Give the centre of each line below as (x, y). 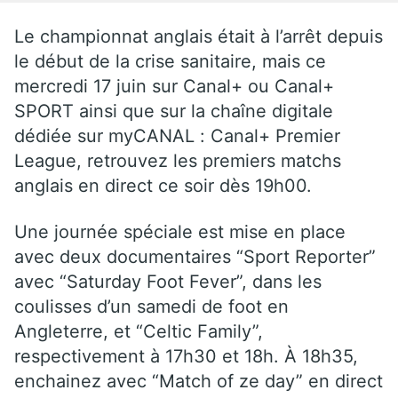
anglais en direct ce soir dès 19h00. (163, 185)
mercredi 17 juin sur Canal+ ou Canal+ (174, 86)
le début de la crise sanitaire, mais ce (170, 61)
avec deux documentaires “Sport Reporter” (195, 256)
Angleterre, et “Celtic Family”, (139, 331)
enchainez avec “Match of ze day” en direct (199, 381)
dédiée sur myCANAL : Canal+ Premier (177, 135)
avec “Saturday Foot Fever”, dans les (168, 281)
